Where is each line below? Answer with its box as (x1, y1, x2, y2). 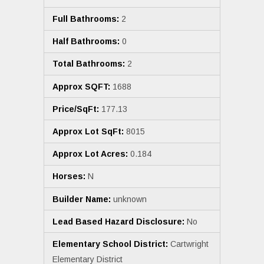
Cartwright (168, 239, 209, 249)
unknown (111, 194, 147, 204)
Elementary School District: (52, 239, 168, 249)
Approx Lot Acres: (52, 149, 128, 159)
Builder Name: (52, 194, 111, 204)
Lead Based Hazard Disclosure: (52, 216, 184, 226)
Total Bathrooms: (52, 59, 125, 69)
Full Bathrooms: (52, 14, 119, 24)
